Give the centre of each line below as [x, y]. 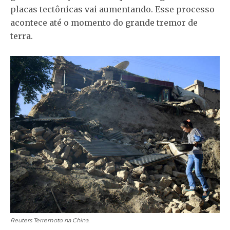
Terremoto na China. [61, 221]
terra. [22, 36]
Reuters [21, 221]
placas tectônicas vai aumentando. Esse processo [112, 9]
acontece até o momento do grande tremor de [104, 23]
